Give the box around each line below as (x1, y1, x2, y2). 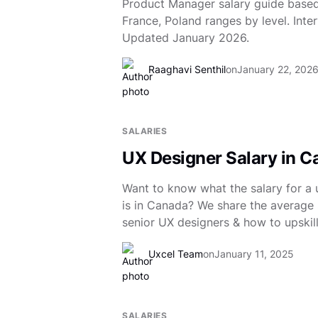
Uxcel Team (148, 247, 203, 260)
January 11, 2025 (214, 247, 294, 260)
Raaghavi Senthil (148, 62, 226, 75)
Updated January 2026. (122, 31, 249, 45)
